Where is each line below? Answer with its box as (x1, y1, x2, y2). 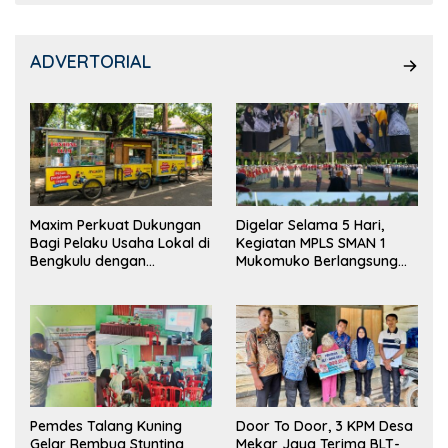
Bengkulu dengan (30, 251, 146, 270)
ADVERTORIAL (30, 50, 151, 74)
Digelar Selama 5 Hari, (236, 215, 384, 234)
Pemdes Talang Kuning (30, 417, 182, 436)
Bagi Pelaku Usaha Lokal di (30, 233, 210, 252)
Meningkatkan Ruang (30, 269, 171, 288)
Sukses (236, 269, 282, 288)
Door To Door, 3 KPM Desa (236, 417, 413, 436)
